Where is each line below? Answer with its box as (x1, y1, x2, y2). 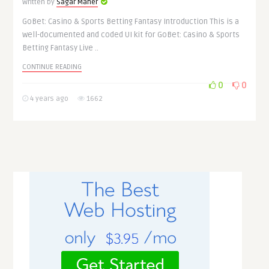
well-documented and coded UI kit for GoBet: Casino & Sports (22, 30, 240, 40)
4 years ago (28, 94, 69, 103)
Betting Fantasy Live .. (22, 43, 99, 53)
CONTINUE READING (22, 62, 82, 71)
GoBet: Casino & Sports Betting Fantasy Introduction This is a (22, 17, 240, 26)
